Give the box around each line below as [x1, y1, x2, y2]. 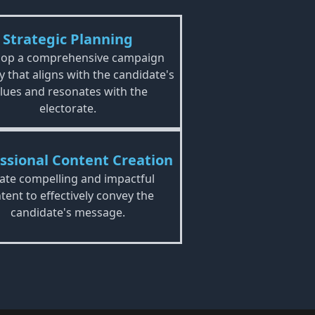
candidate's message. [10, 205, 125, 220]
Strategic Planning [2, 30, 133, 49]
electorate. [39, 101, 96, 116]
